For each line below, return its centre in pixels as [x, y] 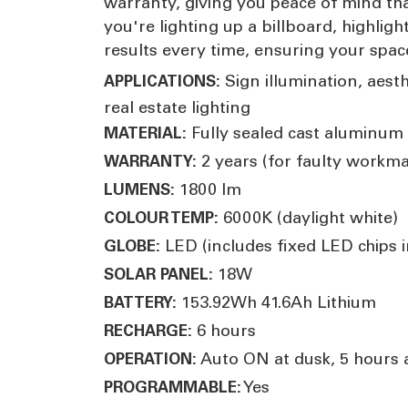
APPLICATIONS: [162, 81]
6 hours [224, 330]
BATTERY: [140, 302]
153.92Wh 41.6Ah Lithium [276, 302]
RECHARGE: [148, 330]
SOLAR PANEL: [158, 274]
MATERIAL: [145, 133]
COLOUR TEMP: [161, 217]
